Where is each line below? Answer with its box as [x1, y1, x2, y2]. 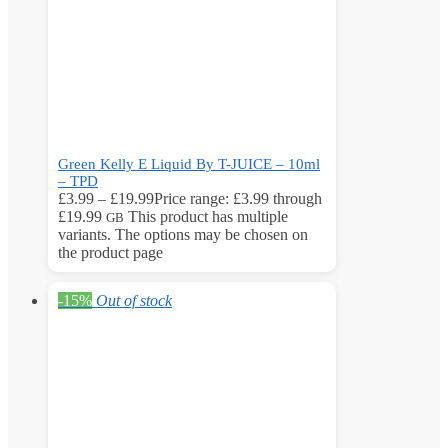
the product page [58, 244, 163, 262]
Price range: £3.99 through [154, 190, 322, 208]
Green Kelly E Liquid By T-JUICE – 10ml [58, 156, 320, 173]
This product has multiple [128, 208, 288, 226]
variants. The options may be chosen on [58, 226, 308, 244]
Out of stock [96, 292, 172, 310]
